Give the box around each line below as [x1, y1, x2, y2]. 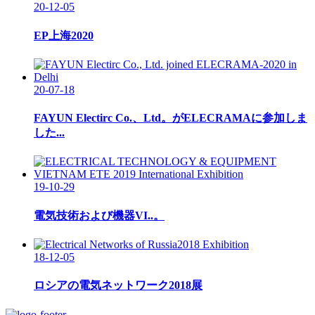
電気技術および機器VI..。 [34, 209, 165, 221]
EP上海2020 [34, 29, 94, 41]
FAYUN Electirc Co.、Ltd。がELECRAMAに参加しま [34, 112, 307, 124]
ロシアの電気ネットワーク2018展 [34, 279, 202, 292]
